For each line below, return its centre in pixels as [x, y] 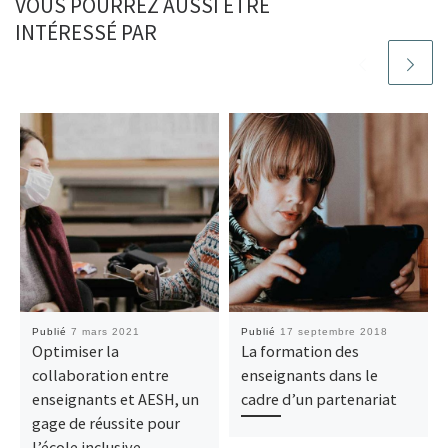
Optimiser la [75, 350]
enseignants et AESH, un [115, 398]
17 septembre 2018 [333, 331]
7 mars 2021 [105, 331]
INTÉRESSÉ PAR [86, 32]
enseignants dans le [309, 374]
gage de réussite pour [105, 422]
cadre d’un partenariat [318, 398]
